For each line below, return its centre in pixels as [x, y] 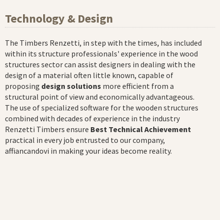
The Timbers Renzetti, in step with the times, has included [103, 43]
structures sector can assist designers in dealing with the [100, 64]
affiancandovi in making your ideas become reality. [88, 151]
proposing [23, 86]
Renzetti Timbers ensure [48, 129]
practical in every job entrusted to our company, [85, 140]
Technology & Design [59, 18]
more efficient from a [137, 86]
